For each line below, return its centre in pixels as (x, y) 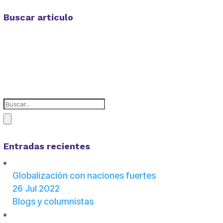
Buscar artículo (38, 17)
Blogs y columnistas (53, 202)
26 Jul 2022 (36, 189)
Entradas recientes (47, 146)
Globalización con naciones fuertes (84, 176)
